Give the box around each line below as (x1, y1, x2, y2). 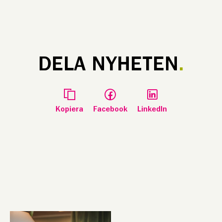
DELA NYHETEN (38, 55, 178, 75)
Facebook (93, 105, 127, 113)
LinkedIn (137, 105, 167, 113)
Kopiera (55, 105, 83, 113)
